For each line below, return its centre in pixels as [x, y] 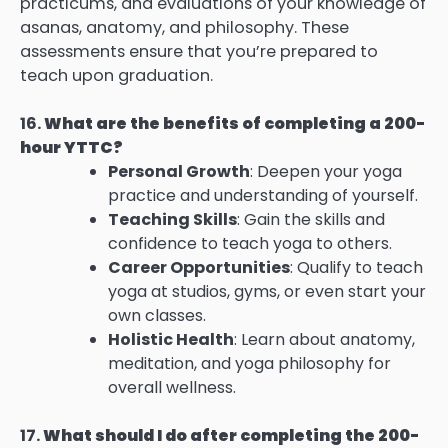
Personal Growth [179, 172]
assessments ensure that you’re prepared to [199, 52]
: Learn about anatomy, [324, 340]
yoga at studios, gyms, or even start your [267, 292]
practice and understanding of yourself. [263, 196]
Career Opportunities [199, 268]
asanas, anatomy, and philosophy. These [184, 28]
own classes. [157, 316]
